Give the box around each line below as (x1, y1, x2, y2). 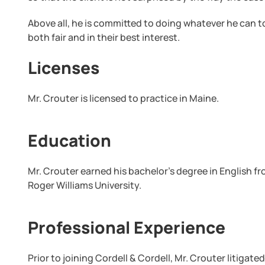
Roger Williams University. (28, 179, 142, 192)
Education (28, 129, 112, 151)
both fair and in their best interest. (28, 31, 180, 44)
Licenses (28, 56, 100, 79)
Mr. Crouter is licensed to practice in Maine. (28, 92, 219, 105)
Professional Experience (28, 216, 226, 238)
